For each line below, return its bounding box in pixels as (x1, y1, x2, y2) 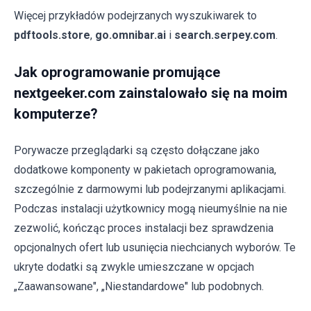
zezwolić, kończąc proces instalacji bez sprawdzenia (14, 221, 274, 235)
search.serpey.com (174, 28, 276, 42)
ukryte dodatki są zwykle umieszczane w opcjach (14, 260, 254, 274)
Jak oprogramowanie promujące (14, 64, 220, 81)
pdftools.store (14, 28, 90, 42)
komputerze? (14, 106, 98, 123)
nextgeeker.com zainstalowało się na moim (14, 85, 287, 102)
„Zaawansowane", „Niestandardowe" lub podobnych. (14, 280, 264, 294)
